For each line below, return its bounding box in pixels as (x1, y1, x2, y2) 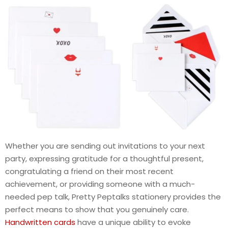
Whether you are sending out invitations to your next (5, 140, 205, 152)
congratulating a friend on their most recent (5, 166, 174, 177)
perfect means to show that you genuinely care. (5, 204, 189, 215)
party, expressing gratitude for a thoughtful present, (5, 153, 204, 164)
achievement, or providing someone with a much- (5, 179, 195, 190)
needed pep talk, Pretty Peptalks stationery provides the (5, 191, 221, 203)
